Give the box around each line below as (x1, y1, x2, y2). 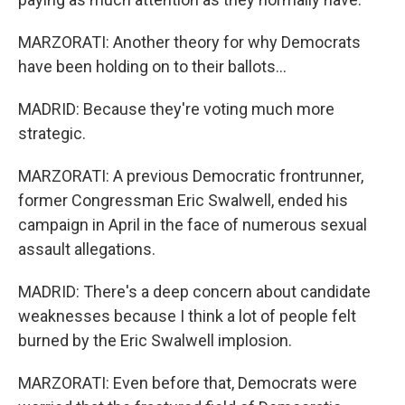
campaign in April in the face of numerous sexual (18, 215, 367, 234)
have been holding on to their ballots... (18, 57, 287, 76)
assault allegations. (18, 240, 155, 259)
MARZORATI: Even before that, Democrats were (18, 373, 357, 392)
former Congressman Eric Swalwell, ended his (18, 191, 348, 210)
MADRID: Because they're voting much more (18, 99, 334, 118)
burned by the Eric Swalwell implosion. (18, 331, 292, 350)
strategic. (18, 124, 86, 143)
